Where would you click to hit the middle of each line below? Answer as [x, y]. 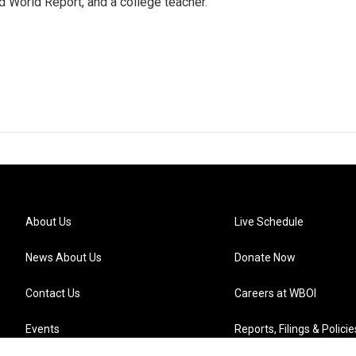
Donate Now [265, 257]
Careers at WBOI [276, 293]
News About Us [64, 257]
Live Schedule [269, 221]
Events [43, 329]
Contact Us [53, 293]
